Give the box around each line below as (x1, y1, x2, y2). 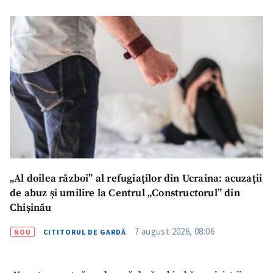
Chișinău (10, 202, 54, 215)
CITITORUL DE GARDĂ (43, 227, 126, 237)
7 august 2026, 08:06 (135, 225, 214, 238)
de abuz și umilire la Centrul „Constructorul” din (10, 187, 240, 200)
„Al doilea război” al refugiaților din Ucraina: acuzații (10, 172, 263, 186)
